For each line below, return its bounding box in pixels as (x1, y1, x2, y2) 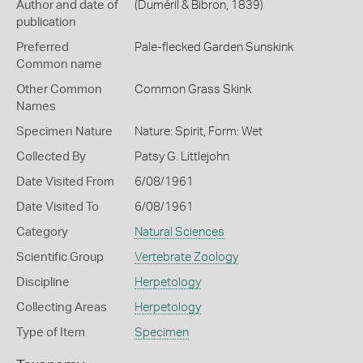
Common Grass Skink (134, 83, 251, 96)
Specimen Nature (16, 126, 113, 138)
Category (16, 226, 68, 238)
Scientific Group (16, 251, 104, 263)
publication (16, 16, 76, 28)
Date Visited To (16, 201, 99, 213)
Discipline (16, 276, 70, 288)
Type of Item (16, 327, 85, 339)
